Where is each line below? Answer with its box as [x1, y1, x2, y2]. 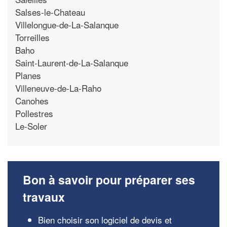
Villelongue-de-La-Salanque [15, 18, 119, 31]
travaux [23, 188, 65, 205]
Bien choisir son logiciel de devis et [38, 213, 172, 226]
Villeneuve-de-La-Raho [15, 81, 101, 94]
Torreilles [15, 30, 50, 44]
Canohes [15, 94, 49, 107]
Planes [15, 68, 41, 82]
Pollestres [15, 106, 53, 120]
